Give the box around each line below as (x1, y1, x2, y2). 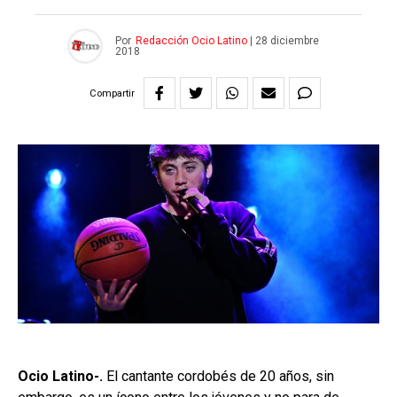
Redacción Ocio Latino (135, 35, 247, 48)
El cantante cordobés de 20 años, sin (103, 367, 334, 385)
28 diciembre (254, 35, 319, 48)
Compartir (90, 87, 135, 99)
